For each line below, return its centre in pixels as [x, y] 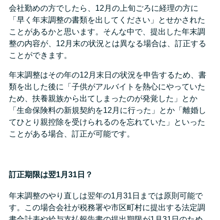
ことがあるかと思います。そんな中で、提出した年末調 [107, 31]
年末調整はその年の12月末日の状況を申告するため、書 [108, 75]
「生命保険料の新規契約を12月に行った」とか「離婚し [108, 110]
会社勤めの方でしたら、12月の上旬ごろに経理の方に [104, 8]
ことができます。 [40, 55]
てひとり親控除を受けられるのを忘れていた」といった [107, 122]
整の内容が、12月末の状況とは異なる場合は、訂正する [108, 43]
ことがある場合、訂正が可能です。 [72, 134]
